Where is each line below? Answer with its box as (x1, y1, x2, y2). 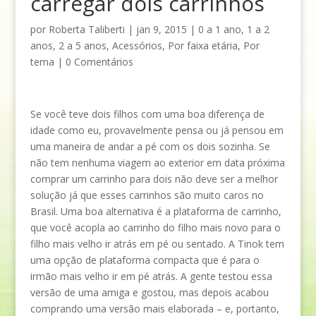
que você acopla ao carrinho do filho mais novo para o (30, 221, 281, 234)
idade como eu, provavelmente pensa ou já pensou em (30, 123, 284, 137)
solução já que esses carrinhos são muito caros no (30, 188, 264, 202)
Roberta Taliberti (48, 23, 125, 36)
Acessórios (111, 39, 162, 52)
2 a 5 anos (58, 39, 107, 52)
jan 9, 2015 (135, 23, 187, 36)
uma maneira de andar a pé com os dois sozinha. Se (30, 140, 270, 153)
